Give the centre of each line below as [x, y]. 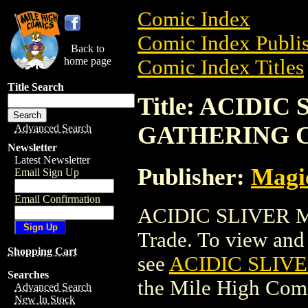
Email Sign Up [47, 172]
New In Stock [45, 299]
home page [88, 61]
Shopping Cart [42, 251]
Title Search [36, 87]
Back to [88, 48]
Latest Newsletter [52, 160]
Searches [28, 275]
